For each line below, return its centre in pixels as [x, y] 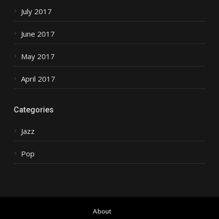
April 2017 [38, 78]
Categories [33, 109]
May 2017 [38, 56]
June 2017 [38, 33]
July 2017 [36, 11]
